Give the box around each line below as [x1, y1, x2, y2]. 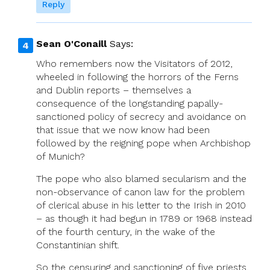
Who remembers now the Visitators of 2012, [36, 57, 233, 69]
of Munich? [36, 150, 85, 162]
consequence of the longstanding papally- [36, 97, 223, 109]
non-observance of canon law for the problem [36, 186, 245, 198]
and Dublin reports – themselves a [36, 84, 191, 96]
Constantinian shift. [36, 239, 119, 251]
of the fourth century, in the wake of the [36, 225, 215, 237]
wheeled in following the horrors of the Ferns [36, 71, 239, 83]
